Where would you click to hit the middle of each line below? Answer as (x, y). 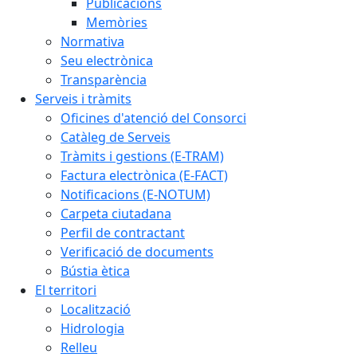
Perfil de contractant (123, 233)
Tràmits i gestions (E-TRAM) (142, 156)
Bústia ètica (95, 271)
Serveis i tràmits (83, 99)
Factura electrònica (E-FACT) (144, 175)
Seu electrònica (107, 61)
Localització (96, 309)
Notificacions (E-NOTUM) (135, 194)
